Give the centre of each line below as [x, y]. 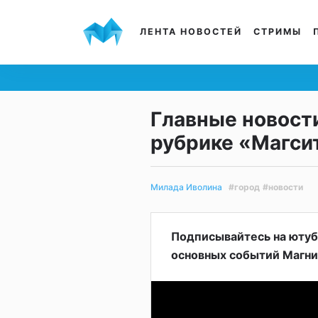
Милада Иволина [186, 187]
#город [244, 187]
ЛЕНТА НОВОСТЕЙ [191, 32]
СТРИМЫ [278, 32]
